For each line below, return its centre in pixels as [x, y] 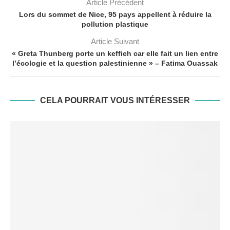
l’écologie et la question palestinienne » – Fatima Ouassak [115, 63]
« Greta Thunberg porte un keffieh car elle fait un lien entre [115, 54]
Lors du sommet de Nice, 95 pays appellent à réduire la [115, 15]
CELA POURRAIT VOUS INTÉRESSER [115, 101]
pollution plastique [115, 24]
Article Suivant [115, 42]
